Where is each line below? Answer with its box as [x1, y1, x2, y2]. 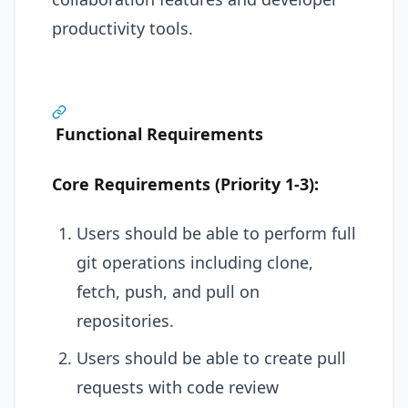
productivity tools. [52, 17, 193, 39]
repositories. [76, 310, 174, 331]
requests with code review [76, 376, 279, 398]
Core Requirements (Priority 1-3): [52, 172, 319, 195]
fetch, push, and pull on [76, 280, 260, 302]
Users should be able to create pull [76, 347, 346, 369]
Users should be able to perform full [76, 222, 356, 244]
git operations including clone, [76, 251, 313, 273]
